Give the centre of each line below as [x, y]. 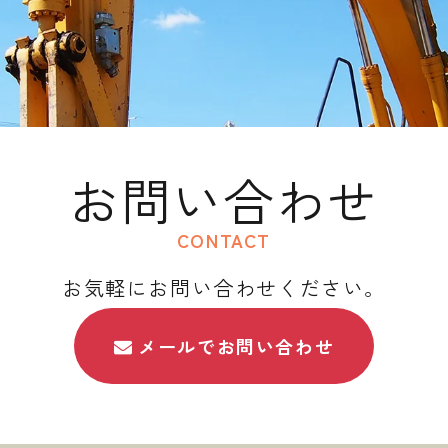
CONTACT [224, 240]
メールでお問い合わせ [236, 346]
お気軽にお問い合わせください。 [224, 288]
